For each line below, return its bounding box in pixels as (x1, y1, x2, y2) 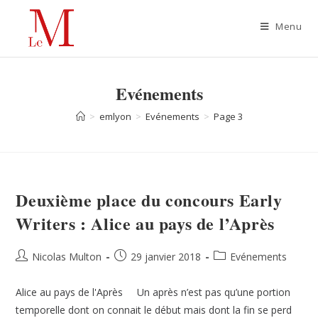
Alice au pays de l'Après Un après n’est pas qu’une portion (16, 285, 291, 299)
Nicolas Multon (32, 250, 102, 263)
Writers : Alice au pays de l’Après (16, 211, 275, 236)
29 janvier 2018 (131, 250, 202, 263)
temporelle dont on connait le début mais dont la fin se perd (16, 303, 292, 317)
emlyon (99, 110, 131, 123)
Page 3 (213, 110, 243, 123)
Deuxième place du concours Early (16, 187, 283, 212)
